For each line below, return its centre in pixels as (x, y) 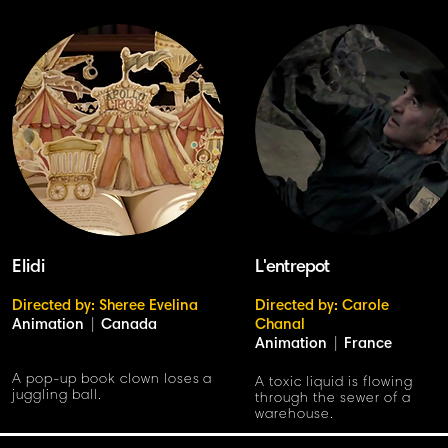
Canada (129, 325)
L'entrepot (292, 268)
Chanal (280, 325)
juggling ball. (57, 396)
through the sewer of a (333, 399)
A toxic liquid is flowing (334, 383)
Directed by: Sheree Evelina (105, 306)
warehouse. (294, 415)
